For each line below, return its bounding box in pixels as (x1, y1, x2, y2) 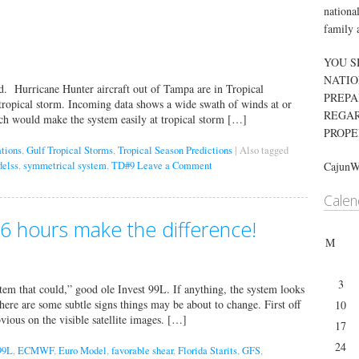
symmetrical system (23, 159, 107, 173)
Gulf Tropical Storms (26, 143, 113, 158)
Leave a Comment (137, 159, 212, 173)
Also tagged (240, 143, 288, 158)
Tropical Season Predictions (118, 143, 232, 158)
